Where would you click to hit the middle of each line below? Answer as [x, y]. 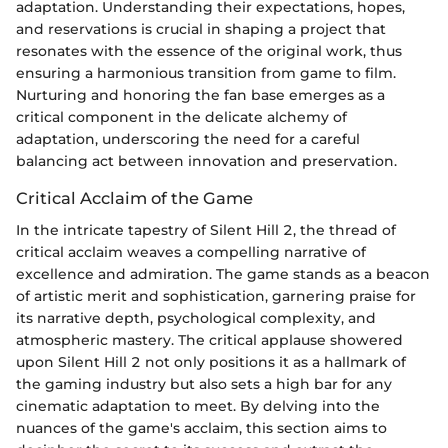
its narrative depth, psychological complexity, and [196, 318]
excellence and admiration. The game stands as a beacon [223, 274]
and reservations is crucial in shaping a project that [201, 28]
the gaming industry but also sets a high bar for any [204, 384]
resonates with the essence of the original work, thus [209, 50]
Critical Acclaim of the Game [134, 197]
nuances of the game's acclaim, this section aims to [201, 428]
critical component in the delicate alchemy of [181, 116]
